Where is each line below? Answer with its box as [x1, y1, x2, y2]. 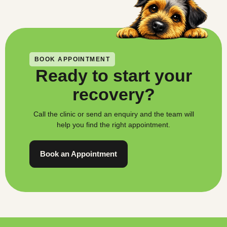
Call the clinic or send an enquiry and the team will [33, 110, 194, 119]
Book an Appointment [40, 149, 117, 159]
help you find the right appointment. [57, 121, 170, 129]
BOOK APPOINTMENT [34, 56, 110, 63]
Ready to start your [35, 66, 192, 86]
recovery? [72, 85, 155, 104]
